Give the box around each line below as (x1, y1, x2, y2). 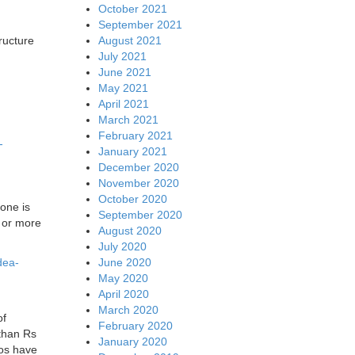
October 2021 (97, 2, 167, 15)
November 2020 (97, 176, 179, 189)
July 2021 (97, 49, 147, 63)
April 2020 (97, 287, 149, 300)
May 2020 (97, 271, 148, 284)
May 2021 (97, 81, 148, 94)
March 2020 (97, 303, 158, 316)
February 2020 (97, 319, 173, 332)
